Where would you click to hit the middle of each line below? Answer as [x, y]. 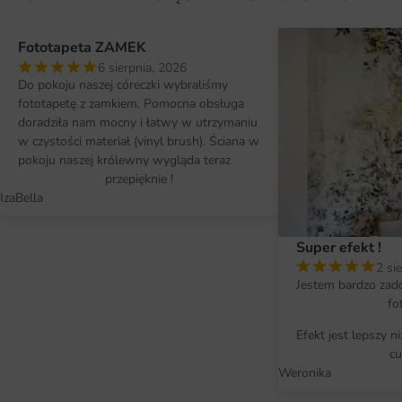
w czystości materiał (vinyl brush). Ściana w [139, 141]
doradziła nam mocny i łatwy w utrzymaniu [138, 122]
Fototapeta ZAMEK [82, 48]
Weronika [305, 372]
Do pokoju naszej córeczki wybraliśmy [123, 85]
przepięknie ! [139, 179]
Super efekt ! [339, 247]
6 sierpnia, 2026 [142, 68]
